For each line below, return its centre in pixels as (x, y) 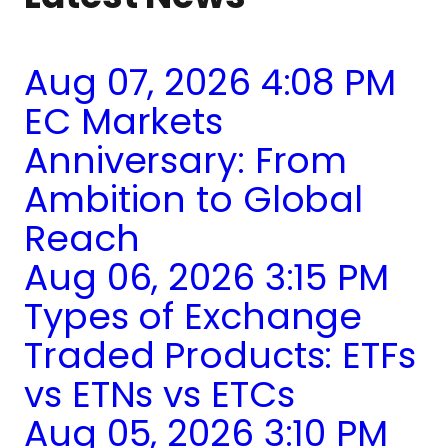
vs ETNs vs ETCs (159, 395)
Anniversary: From (186, 161)
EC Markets (123, 122)
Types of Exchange (193, 317)
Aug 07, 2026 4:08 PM (210, 83)
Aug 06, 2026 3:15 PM (206, 278)
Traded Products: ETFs (220, 356)
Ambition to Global (194, 200)
